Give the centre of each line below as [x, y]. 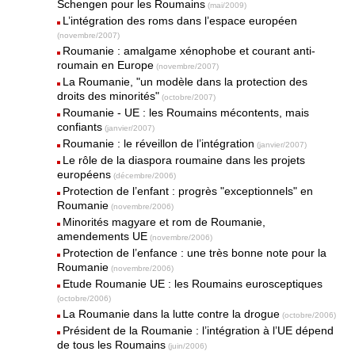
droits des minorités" [109, 96]
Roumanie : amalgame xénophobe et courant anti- [189, 51]
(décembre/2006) [145, 176]
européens [84, 174]
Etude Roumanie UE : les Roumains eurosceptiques [193, 284]
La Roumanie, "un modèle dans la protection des [185, 82]
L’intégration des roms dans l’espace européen [180, 21]
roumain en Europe [106, 65]
